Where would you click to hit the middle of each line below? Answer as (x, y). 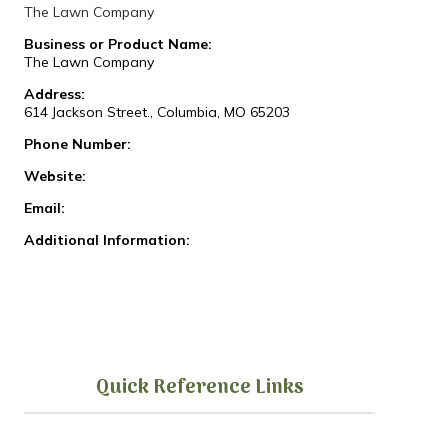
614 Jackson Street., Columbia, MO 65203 (156, 112)
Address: (54, 94)
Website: (54, 176)
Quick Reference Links (199, 388)
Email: (44, 208)
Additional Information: (106, 240)
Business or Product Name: (117, 44)
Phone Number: (77, 144)
